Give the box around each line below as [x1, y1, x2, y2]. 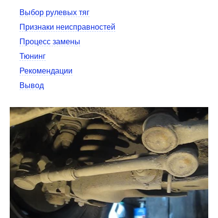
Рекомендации [19, 67, 73, 75]
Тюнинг [19, 52, 46, 60]
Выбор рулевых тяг [19, 8, 90, 17]
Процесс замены [19, 37, 80, 46]
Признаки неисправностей [19, 23, 115, 31]
